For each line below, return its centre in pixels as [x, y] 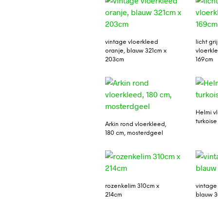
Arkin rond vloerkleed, [136, 124]
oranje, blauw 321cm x [136, 51]
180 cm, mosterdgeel [134, 133]
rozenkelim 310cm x [132, 186]
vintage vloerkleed [131, 42]
